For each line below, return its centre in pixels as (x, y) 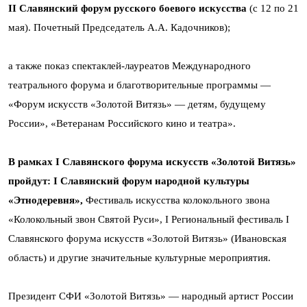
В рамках (32, 162)
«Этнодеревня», (47, 200)
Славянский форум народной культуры (153, 181)
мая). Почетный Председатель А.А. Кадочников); (119, 27)
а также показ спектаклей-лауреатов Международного (130, 66)
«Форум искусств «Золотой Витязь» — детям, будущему (137, 104)
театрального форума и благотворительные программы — (141, 85)
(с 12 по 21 (273, 8)
